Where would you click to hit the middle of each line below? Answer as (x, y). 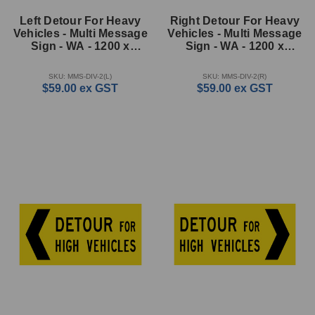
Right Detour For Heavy (234, 21)
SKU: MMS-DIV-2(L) (81, 77)
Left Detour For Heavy (81, 21)
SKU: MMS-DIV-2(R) (235, 77)
